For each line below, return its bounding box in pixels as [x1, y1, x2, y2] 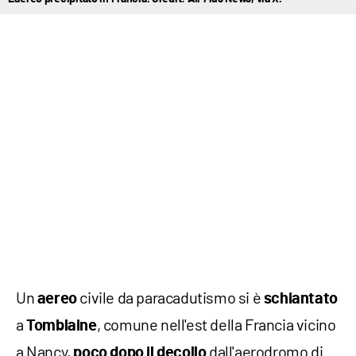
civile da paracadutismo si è [76, 288, 264, 308]
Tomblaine [26, 318, 97, 335]
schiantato [263, 291, 338, 308]
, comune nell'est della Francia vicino [96, 315, 336, 335]
